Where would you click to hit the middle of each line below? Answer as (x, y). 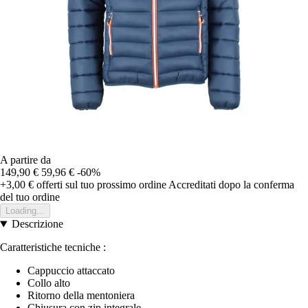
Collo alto (49, 283)
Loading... (25, 211)
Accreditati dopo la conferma (231, 185)
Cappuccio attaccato (71, 271)
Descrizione (37, 224)
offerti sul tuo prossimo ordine (100, 185)
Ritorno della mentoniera (81, 296)
